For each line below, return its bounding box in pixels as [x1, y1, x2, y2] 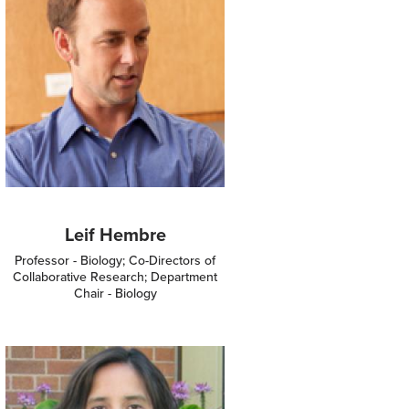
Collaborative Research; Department [13, 267, 217, 286]
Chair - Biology [73, 284, 157, 302]
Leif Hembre [64, 221, 166, 247]
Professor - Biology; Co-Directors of [15, 251, 215, 269]
